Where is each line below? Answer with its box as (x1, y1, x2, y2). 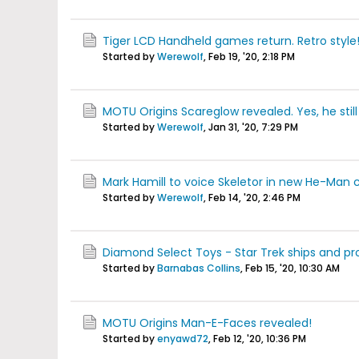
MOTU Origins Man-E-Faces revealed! (103, 315, 312, 331)
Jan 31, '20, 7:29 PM (208, 120, 298, 134)
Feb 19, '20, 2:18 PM (208, 50, 295, 63)
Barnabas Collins (157, 261, 240, 275)
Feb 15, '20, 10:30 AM (245, 261, 340, 275)
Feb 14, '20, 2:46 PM (208, 191, 301, 204)
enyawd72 (157, 332, 208, 345)
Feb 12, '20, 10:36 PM (213, 332, 306, 345)
